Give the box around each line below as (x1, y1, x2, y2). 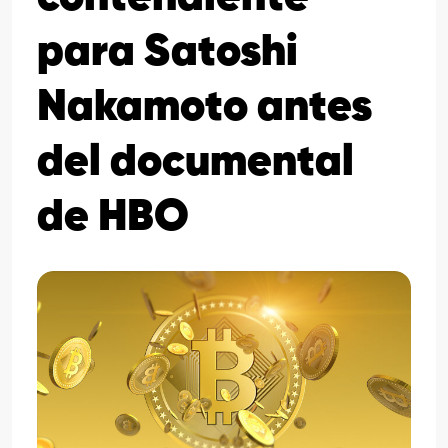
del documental (37, 141, 354, 185)
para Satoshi (37, 31, 298, 75)
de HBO (37, 196, 189, 240)
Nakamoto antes (37, 86, 372, 130)
